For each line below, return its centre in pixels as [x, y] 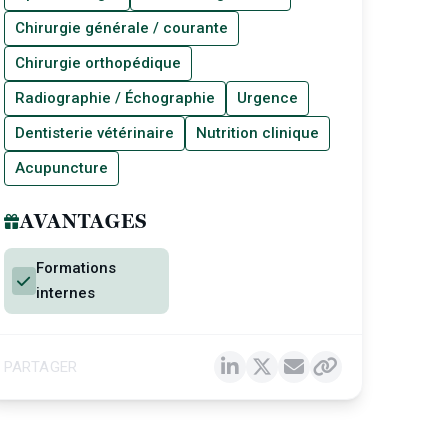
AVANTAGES [83, 221]
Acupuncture [61, 168]
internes [66, 293]
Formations [76, 268]
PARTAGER [40, 366]
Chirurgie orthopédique [97, 63]
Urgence [267, 98]
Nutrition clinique [257, 133]
